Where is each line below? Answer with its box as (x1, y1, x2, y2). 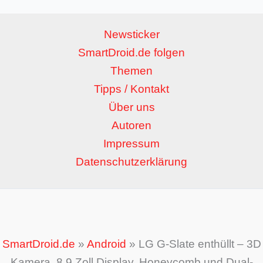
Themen (110, 65, 153, 77)
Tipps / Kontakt (94, 83, 169, 96)
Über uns (108, 101, 155, 114)
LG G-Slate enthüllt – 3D (138, 238, 261, 251)
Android (86, 238, 126, 251)
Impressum (103, 137, 160, 150)
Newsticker (103, 28, 160, 41)
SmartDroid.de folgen (78, 46, 185, 59)
